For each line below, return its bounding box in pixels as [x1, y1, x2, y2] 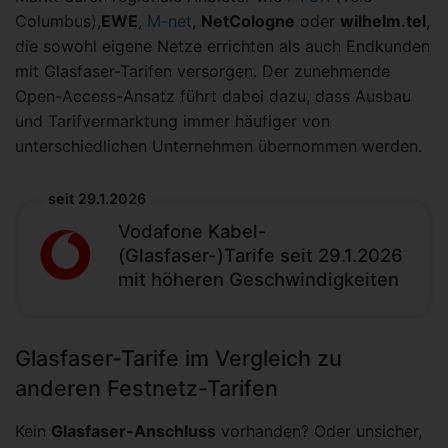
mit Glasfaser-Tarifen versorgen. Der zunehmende [15, 61, 390, 82]
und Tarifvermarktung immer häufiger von [15, 111, 330, 132]
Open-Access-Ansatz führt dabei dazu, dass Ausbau [15, 86, 411, 107]
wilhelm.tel [340, 11, 426, 32]
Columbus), [15, 11, 101, 32]
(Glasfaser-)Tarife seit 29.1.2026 [118, 244, 403, 267]
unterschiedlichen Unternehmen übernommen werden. [15, 136, 422, 157]
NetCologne [201, 11, 295, 32]
